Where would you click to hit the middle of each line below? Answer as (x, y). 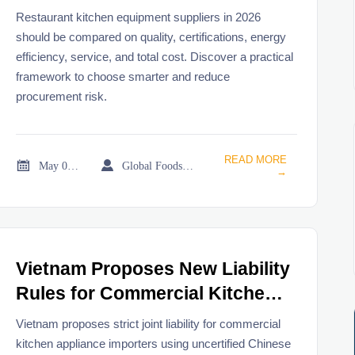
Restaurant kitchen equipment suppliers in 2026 (139, 17)
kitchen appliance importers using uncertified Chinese (154, 343)
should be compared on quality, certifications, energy (151, 36)
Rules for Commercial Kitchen (146, 294)
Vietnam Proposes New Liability (153, 269)
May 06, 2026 (73, 165)
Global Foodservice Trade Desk (188, 165)
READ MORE (255, 159)
